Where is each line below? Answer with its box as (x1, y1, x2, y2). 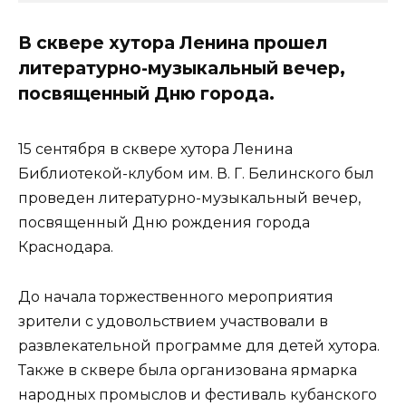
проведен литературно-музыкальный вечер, (18, 189, 361, 208)
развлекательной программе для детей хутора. (18, 336, 380, 354)
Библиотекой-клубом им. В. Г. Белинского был (18, 165, 374, 183)
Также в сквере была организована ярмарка (18, 361, 357, 379)
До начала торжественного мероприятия (18, 287, 333, 305)
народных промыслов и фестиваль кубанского (18, 385, 377, 403)
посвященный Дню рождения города (18, 214, 310, 232)
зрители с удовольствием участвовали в (18, 312, 328, 330)
